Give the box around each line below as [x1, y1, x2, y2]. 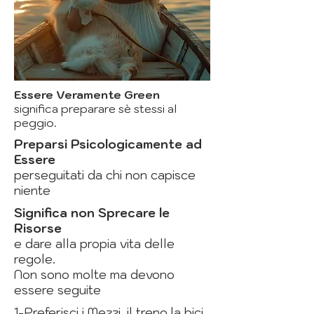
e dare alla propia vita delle [14, 236, 175, 252]
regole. [14, 252, 55, 268]
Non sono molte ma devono [14, 267, 175, 283]
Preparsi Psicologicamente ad [14, 137, 202, 153]
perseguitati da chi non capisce [14, 168, 196, 184]
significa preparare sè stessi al [14, 102, 177, 116]
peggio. [14, 116, 57, 130]
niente [14, 183, 50, 199]
